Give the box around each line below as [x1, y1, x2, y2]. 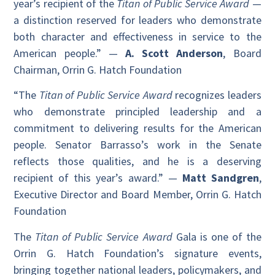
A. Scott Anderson [125, 46, 223, 61]
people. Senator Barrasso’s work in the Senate [14, 137, 261, 152]
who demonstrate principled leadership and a [14, 104, 261, 119]
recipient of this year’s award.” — [14, 171, 182, 185]
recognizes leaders [172, 88, 261, 103]
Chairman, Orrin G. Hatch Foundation [14, 63, 182, 77]
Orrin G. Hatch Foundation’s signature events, [14, 246, 261, 260]
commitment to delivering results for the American [14, 121, 261, 136]
